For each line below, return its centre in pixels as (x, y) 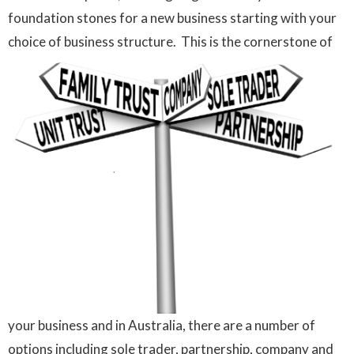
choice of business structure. (94, 42)
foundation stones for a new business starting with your (172, 18)
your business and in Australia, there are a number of (162, 325)
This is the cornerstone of (257, 42)
